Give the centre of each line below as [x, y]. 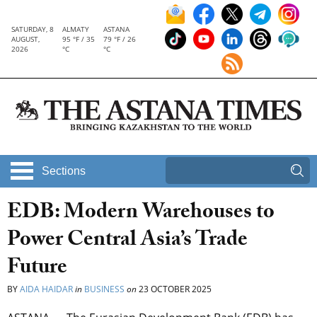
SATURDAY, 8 [33, 29]
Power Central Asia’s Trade [127, 242]
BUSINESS [104, 289]
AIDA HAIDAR [46, 289]
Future [37, 270]
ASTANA [116, 29]
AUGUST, [25, 39]
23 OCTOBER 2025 [174, 289]
